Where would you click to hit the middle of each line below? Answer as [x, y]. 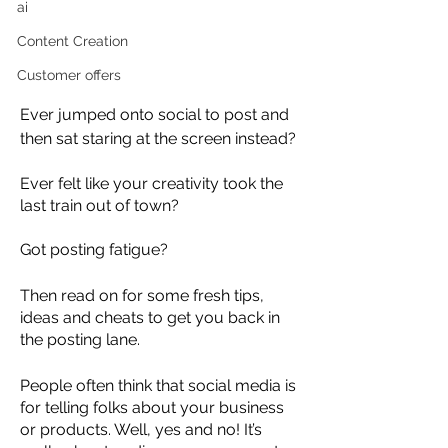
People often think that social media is [160, 385]
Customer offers [69, 75]
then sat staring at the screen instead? [160, 138]
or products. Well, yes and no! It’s [143, 429]
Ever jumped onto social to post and [156, 114]
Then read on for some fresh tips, [144, 295]
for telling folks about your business [154, 407]
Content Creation [72, 41]
